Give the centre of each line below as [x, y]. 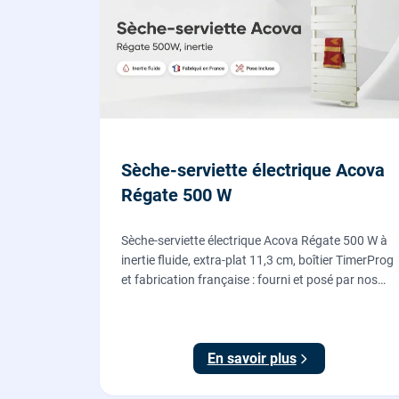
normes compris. [167, 319]
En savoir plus [252, 359]
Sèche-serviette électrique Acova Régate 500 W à [254, 241]
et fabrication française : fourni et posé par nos [249, 280]
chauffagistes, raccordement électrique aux [240, 300]
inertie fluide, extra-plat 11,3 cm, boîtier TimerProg [257, 261]
